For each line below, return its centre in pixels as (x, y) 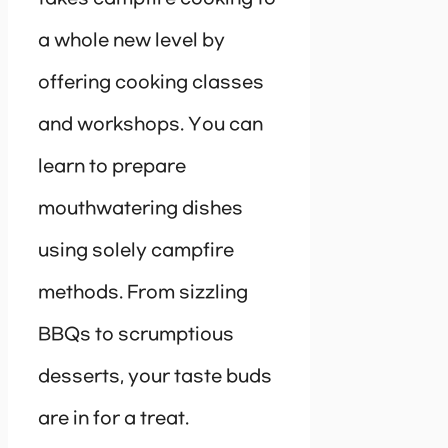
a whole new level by (131, 40)
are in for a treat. (113, 418)
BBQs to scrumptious (136, 334)
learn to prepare (112, 166)
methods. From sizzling (143, 292)
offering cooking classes (151, 82)
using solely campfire (136, 250)
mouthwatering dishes (140, 208)
